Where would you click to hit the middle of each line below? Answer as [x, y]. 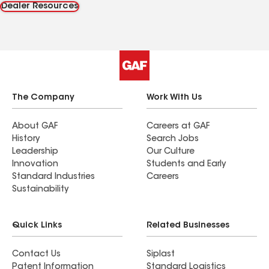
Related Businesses [188, 226]
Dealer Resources [40, 7]
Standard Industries [53, 177]
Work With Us [174, 98]
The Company [43, 98]
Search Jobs [173, 140]
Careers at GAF [178, 127]
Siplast [161, 255]
